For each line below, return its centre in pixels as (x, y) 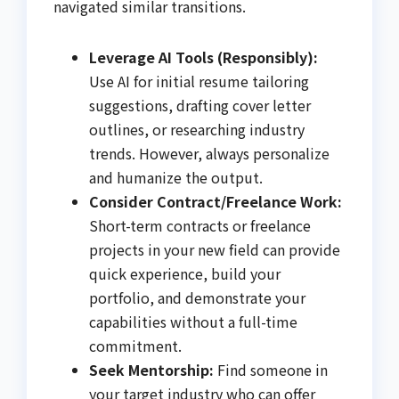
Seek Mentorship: (151, 369)
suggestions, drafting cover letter (200, 105)
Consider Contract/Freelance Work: (216, 201)
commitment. (135, 345)
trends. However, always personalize (209, 153)
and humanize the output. (176, 177)
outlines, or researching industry (197, 129)
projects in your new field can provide (215, 249)
